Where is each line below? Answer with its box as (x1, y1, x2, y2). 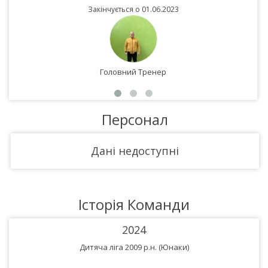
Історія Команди (78, 194, 190, 214)
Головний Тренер (100, 66, 166, 77)
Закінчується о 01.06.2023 (87, 4, 179, 14)
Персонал (102, 109, 168, 129)
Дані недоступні (91, 144, 179, 158)
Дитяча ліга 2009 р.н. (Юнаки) (79, 242, 189, 252)
